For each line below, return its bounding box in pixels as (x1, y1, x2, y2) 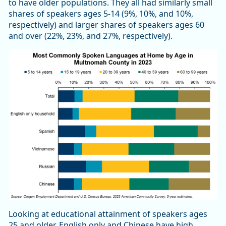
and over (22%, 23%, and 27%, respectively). (9, 30, 175, 41)
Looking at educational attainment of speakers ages (9, 208, 207, 220)
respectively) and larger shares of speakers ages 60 (9, 19, 204, 30)
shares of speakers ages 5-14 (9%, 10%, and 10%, (9, 8, 193, 19)
